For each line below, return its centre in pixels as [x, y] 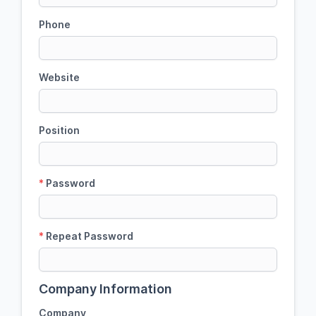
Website [59, 77]
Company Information [105, 289]
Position [59, 130]
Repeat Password [89, 236]
